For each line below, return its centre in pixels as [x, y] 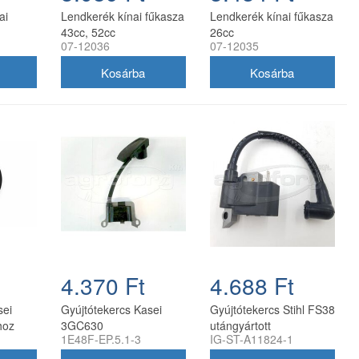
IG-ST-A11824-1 [251, 339]
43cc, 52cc [88, 32]
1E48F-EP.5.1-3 [101, 339]
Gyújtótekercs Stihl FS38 [272, 309]
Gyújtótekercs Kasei [111, 309]
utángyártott [240, 325]
